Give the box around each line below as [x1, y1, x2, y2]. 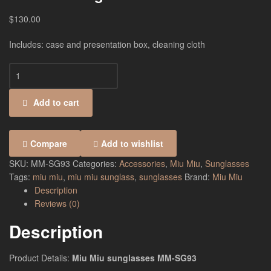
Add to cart [33, 96, 79, 108]
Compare [30, 137, 67, 149]
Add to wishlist [101, 137, 164, 149]
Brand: [184, 170, 212, 183]
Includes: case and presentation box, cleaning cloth [9, 38, 205, 51]
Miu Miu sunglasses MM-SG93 [72, 251, 197, 264]
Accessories [119, 157, 165, 169]
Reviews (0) [34, 197, 80, 209]
